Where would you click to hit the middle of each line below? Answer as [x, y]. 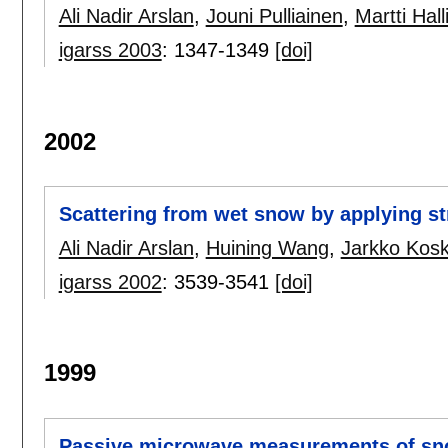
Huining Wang [267, 248]
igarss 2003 [110, 50]
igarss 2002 [110, 282]
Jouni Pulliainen [274, 16]
